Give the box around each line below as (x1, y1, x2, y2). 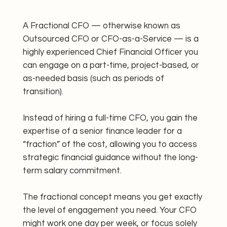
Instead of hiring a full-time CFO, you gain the (22, 113, 198, 123)
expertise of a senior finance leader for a (22, 127, 182, 136)
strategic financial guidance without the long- (22, 153, 198, 163)
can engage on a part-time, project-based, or (22, 61, 199, 70)
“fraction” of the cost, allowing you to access (22, 140, 197, 149)
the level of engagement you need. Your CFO (22, 206, 197, 215)
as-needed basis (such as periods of (22, 74, 164, 84)
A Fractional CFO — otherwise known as (22, 21, 180, 31)
